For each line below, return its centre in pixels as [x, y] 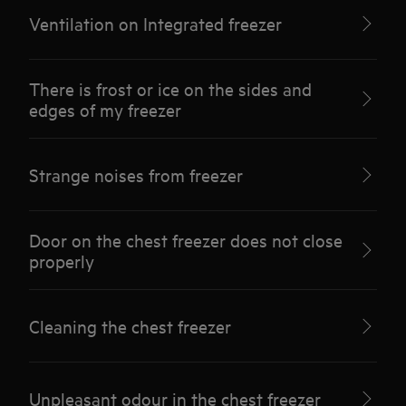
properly [62, 261]
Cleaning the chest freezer [130, 326]
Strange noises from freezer [136, 174]
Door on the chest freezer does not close [186, 240]
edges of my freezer [106, 109]
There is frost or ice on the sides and [171, 88]
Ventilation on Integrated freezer [156, 23]
